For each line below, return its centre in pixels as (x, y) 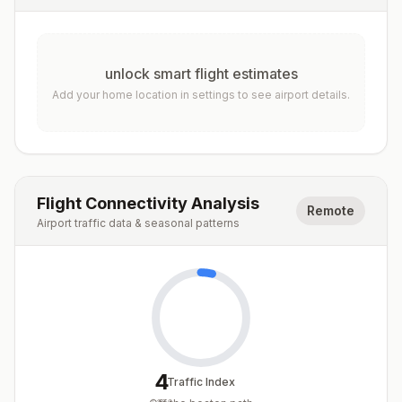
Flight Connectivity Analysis (148, 203)
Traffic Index (201, 382)
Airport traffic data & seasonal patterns (138, 223)
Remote (331, 210)
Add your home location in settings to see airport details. (201, 95)
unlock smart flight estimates (201, 74)
